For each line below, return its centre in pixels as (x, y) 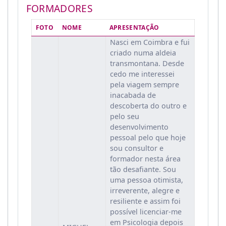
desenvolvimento (139, 127)
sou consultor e (136, 148)
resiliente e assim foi (145, 201)
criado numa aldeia (143, 53)
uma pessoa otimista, (146, 180)
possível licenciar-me (146, 212)
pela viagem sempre (144, 85)
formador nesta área (145, 159)
